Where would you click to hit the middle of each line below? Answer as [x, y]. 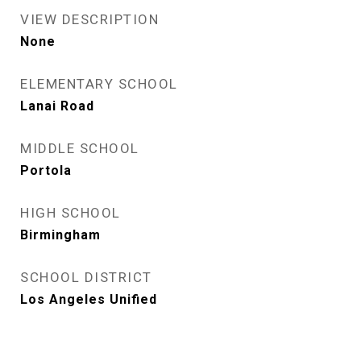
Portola [46, 171]
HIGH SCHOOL [71, 213]
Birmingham [60, 235]
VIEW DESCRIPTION [89, 20]
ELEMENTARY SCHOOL [99, 84]
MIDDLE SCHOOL [80, 149]
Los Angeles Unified [89, 300]
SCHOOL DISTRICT [86, 278]
